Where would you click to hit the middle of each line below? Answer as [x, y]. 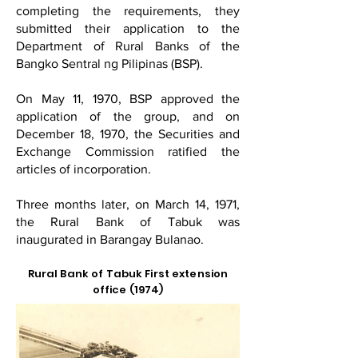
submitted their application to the [128, 28]
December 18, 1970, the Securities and [128, 134]
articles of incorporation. [84, 169]
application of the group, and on [128, 116]
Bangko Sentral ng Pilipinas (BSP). [109, 64]
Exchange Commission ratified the [128, 151]
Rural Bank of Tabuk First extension [128, 274]
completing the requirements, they [128, 11]
